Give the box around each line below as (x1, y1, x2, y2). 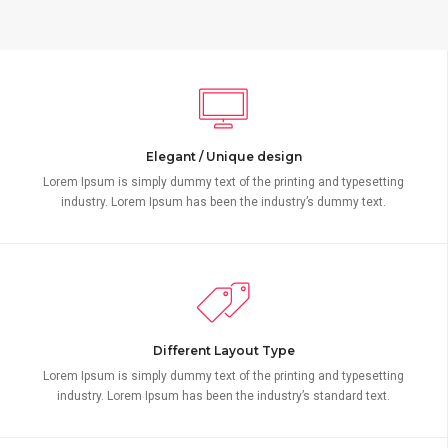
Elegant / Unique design (145, 149, 302, 165)
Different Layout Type (152, 343, 295, 359)
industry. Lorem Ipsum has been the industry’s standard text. (57, 389, 390, 404)
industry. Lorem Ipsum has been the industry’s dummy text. (61, 195, 386, 210)
